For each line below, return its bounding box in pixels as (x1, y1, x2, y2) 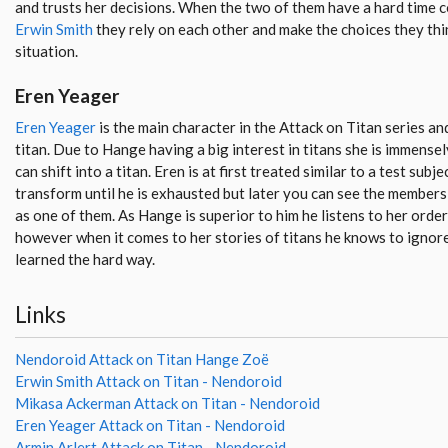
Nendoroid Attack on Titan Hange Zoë (15, 350, 269, 369)
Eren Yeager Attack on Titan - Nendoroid (15, 416, 285, 435)
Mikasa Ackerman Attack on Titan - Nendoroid (15, 394, 320, 413)
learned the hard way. (15, 249, 155, 268)
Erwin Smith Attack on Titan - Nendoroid (15, 372, 282, 391)
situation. (15, 42, 78, 61)
